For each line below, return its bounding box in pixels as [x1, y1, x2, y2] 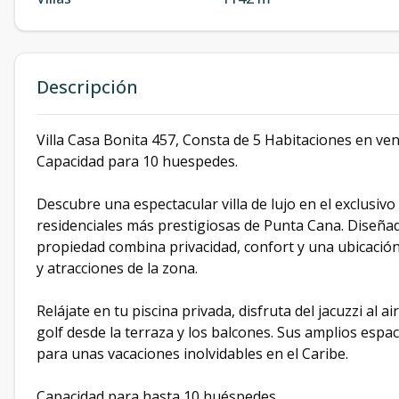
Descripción [37, 75, 138, 100]
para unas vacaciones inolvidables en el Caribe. [37, 344, 348, 364]
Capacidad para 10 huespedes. [37, 151, 238, 172]
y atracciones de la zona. [37, 258, 198, 279]
